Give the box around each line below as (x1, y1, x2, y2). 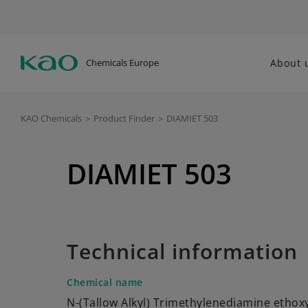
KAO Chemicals (21, 112, 82, 124)
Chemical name (67, 276, 143, 289)
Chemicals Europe (86, 56, 159, 69)
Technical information (67, 237, 298, 265)
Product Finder (93, 112, 155, 124)
